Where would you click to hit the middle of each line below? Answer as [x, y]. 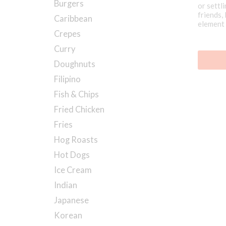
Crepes [67, 34]
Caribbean [73, 19]
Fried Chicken [79, 109]
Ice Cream [73, 170]
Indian [66, 185]
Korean [68, 215]
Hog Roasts [76, 140]
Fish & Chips [76, 94]
